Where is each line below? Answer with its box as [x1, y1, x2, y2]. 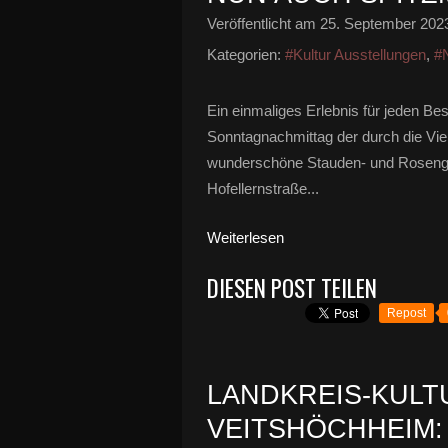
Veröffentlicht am [207, 15, 320, 32]
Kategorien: [207, 46, 281, 63]
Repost [387, 306, 426, 320]
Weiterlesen [207, 229, 284, 246]
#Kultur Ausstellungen [285, 46, 426, 63]
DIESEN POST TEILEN [207, 271, 377, 305]
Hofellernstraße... [207, 180, 319, 197]
